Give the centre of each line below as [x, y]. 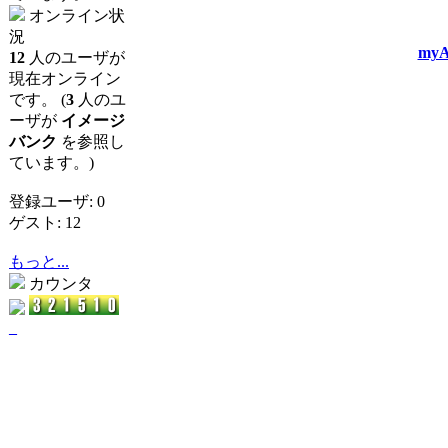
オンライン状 [75, 15]
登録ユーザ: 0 [57, 201]
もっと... [39, 261]
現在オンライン [65, 78]
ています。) [51, 162]
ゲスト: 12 [45, 222]
